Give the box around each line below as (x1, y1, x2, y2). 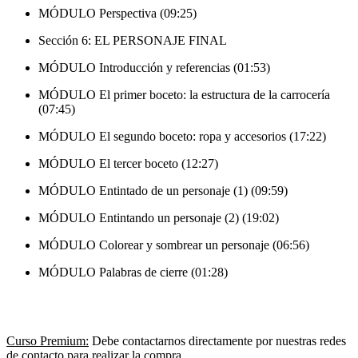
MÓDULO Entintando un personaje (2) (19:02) (38, 211, 279, 225)
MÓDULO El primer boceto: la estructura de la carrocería (38, 88, 330, 102)
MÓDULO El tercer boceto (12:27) (38, 157, 218, 171)
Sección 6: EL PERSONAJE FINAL (38, 34, 227, 48)
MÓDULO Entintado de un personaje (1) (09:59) (38, 184, 288, 198)
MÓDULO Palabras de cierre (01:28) (38, 265, 228, 280)
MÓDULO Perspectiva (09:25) (38, 6, 197, 21)
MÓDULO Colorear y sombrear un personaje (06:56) (38, 238, 309, 253)
